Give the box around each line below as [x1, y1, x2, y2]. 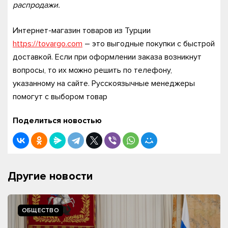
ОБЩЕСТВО [22, 206, 59, 214]
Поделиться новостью [13, 116, 102, 126]
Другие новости [8, 169, 93, 184]
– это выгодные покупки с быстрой [82, 39, 215, 49]
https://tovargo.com [13, 39, 82, 49]
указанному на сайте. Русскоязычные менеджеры [13, 78, 195, 89]
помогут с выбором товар [13, 92, 107, 102]
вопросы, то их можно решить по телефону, [13, 65, 172, 75]
